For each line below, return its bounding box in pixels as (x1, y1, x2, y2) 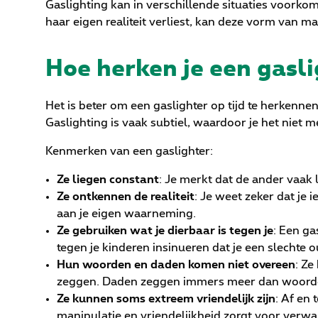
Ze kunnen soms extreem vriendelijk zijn (57, 293, 275, 305)
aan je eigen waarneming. (57, 208, 196, 220)
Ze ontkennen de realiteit (57, 191, 194, 203)
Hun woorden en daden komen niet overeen (57, 259, 295, 271)
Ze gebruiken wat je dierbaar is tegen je (57, 225, 273, 237)
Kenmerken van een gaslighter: (45, 146, 213, 158)
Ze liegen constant (57, 174, 159, 186)
